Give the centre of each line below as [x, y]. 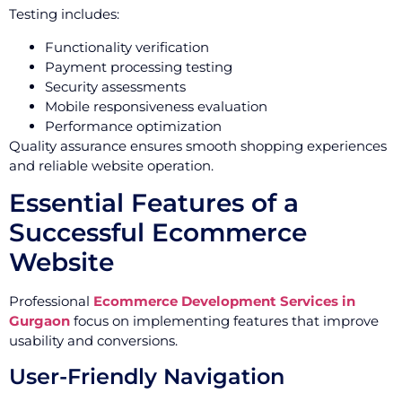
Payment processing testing [139, 66]
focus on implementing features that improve [224, 321]
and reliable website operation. [111, 165]
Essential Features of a [154, 203]
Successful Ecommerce [158, 233]
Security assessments [115, 86]
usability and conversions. [93, 341]
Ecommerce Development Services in [224, 301]
